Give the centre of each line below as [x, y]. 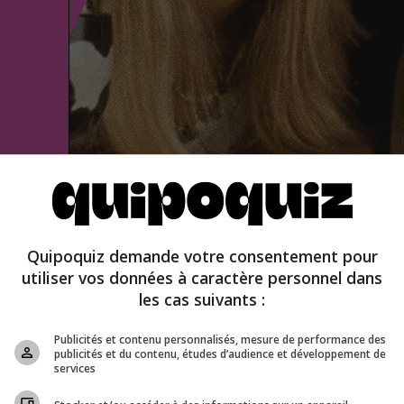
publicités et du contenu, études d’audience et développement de [220, 354]
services [75, 368]
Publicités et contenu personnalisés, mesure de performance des [220, 340]
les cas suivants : [202, 299]
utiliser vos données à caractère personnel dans [202, 278]
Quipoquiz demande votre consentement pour [202, 256]
